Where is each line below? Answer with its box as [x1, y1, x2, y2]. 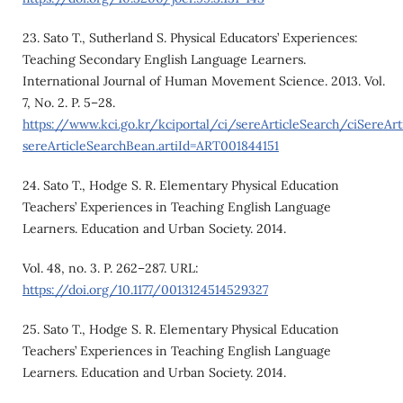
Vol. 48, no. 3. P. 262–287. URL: [22, 259, 199, 276]
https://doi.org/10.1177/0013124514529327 [22, 281, 268, 298]
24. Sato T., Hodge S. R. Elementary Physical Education [22, 176, 339, 193]
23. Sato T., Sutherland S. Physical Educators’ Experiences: [22, 29, 358, 46]
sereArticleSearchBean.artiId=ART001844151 [22, 137, 279, 154]
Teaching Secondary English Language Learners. [22, 50, 306, 67]
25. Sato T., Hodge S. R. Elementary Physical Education [22, 320, 339, 337]
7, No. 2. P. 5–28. [22, 94, 115, 111]
